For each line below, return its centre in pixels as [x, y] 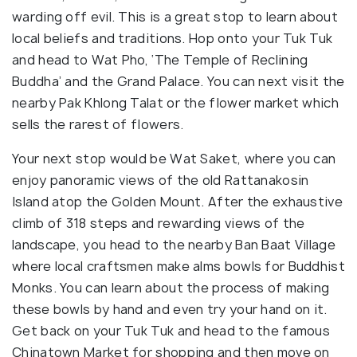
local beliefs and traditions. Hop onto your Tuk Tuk [173, 39]
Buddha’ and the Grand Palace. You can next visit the [178, 82]
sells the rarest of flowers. [98, 125]
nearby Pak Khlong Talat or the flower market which [175, 103]
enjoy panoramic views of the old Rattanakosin [161, 180]
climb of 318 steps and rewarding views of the [159, 224]
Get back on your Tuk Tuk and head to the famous [171, 331]
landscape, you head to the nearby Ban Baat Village [174, 245]
